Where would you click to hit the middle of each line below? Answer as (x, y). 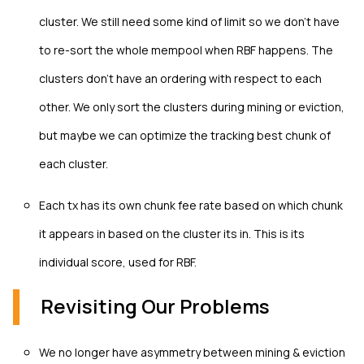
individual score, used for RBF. (118, 262)
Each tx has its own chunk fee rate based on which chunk (191, 206)
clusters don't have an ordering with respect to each (180, 79)
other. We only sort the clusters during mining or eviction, (192, 107)
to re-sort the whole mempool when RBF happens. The (186, 50)
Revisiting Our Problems (155, 306)
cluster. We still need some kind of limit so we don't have (189, 22)
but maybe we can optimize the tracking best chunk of (185, 136)
